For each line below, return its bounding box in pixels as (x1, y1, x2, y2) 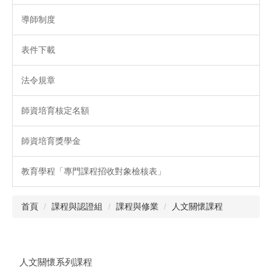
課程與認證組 (52, 202, 103, 212)
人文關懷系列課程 (19, 257, 92, 267)
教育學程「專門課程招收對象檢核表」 (21, 166, 166, 177)
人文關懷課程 (172, 202, 223, 212)
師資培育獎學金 (21, 136, 81, 146)
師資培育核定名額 (21, 106, 89, 116)
